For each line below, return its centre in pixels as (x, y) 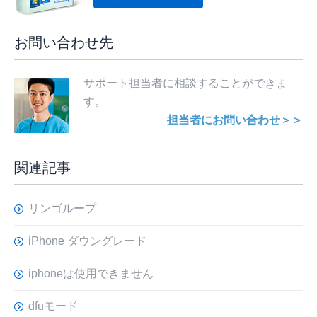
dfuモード (53, 306)
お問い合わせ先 (64, 43)
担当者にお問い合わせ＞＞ (235, 120)
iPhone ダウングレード (87, 241)
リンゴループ (62, 209)
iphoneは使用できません (91, 274)
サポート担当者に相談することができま (185, 83)
